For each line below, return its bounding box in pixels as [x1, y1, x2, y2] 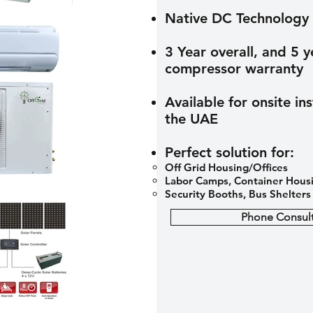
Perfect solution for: [165, 144, 294, 161]
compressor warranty [165, 60, 303, 77]
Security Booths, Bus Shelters [165, 187, 311, 201]
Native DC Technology [165, 10, 309, 27]
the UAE [165, 110, 218, 127]
